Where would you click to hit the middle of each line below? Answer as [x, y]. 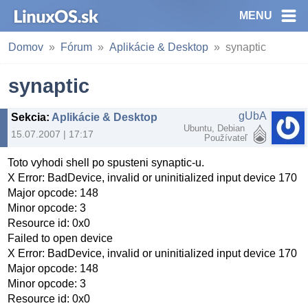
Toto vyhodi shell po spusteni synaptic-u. [106, 163]
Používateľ [226, 138]
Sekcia [29, 117]
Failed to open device [60, 239]
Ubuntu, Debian [216, 128]
